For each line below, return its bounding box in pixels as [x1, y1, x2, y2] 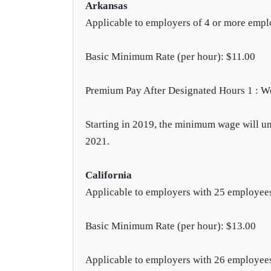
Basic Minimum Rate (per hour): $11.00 [85, 50, 256, 62]
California [85, 169, 132, 181]
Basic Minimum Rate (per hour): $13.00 [85, 220, 256, 232]
